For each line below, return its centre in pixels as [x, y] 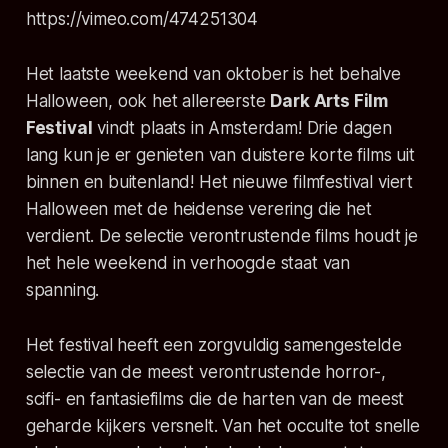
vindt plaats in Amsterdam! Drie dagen [242, 128]
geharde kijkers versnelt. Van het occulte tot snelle [222, 426]
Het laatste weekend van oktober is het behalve [213, 74]
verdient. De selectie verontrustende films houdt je [222, 236]
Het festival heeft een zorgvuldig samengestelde [213, 345]
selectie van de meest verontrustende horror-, [206, 372]
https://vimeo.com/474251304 [142, 19]
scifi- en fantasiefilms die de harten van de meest [215, 399]
